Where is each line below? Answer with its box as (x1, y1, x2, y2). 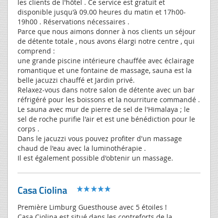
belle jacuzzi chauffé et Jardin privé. (18, 75, 135, 85)
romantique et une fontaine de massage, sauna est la (18, 65, 192, 75)
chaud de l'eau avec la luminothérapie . (18, 143, 146, 153)
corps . (18, 124, 39, 133)
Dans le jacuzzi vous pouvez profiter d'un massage (18, 133, 182, 143)
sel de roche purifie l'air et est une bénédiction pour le (18, 114, 195, 124)
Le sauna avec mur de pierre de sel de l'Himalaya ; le (18, 104, 190, 114)
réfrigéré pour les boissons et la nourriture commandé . (18, 94, 200, 104)
